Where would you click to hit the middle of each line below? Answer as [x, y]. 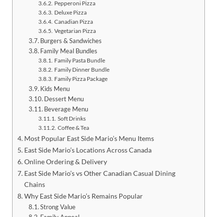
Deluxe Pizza [70, 12]
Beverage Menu [66, 109]
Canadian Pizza [73, 21]
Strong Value [58, 207]
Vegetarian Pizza [75, 30]
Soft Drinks [71, 118]
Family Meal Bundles [69, 51]
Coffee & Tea [73, 127]
